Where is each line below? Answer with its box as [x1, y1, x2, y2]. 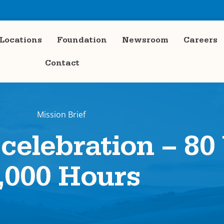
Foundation [57, 36, 107, 44]
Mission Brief [36, 109, 85, 120]
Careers [183, 36, 218, 44]
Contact [44, 59, 79, 67]
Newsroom [122, 36, 169, 44]
